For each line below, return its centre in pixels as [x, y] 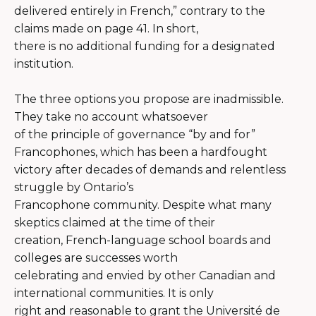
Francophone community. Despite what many [143, 205]
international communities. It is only [114, 293]
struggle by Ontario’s [74, 187]
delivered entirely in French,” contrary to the [140, 11]
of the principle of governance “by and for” [135, 134]
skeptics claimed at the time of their [115, 222]
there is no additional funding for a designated [145, 46]
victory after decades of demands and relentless [150, 169]
